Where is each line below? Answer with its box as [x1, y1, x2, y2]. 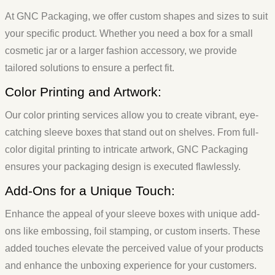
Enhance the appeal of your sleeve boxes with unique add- [5, 209, 260, 220]
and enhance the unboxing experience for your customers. [5, 260, 257, 271]
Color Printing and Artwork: [5, 85, 161, 99]
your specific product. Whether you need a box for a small [5, 28, 253, 39]
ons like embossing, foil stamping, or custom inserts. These [5, 226, 260, 237]
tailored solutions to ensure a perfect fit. [5, 63, 174, 74]
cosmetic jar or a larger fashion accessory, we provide [5, 45, 237, 56]
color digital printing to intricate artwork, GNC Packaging [5, 144, 248, 155]
